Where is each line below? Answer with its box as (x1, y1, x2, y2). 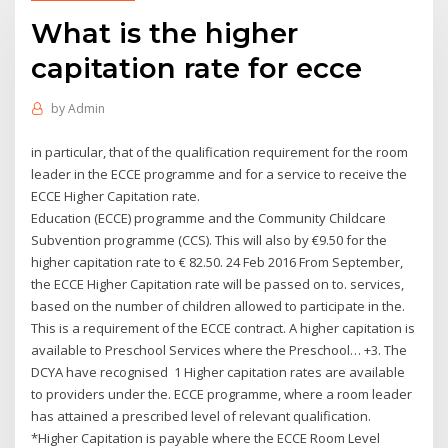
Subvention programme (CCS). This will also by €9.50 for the (31, 230, 388, 249)
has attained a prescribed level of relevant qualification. (31, 406, 372, 425)
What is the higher (31, 15, 299, 50)
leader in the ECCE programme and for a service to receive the (31, 164, 408, 183)
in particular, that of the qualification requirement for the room (31, 142, 409, 161)
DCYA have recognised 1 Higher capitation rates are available (31, 362, 406, 381)
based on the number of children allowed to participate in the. (31, 296, 406, 315)
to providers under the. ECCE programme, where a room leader (31, 384, 413, 403)
